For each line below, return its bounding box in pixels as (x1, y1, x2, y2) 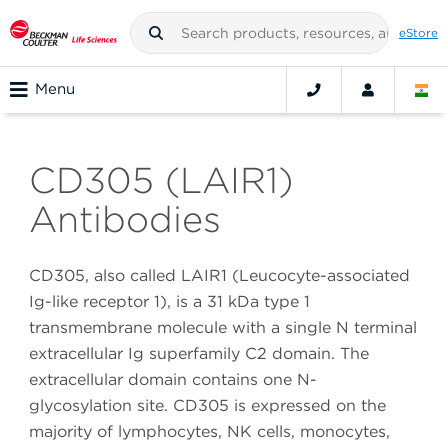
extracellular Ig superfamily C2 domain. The (29, 344, 369, 364)
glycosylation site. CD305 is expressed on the (29, 396, 386, 416)
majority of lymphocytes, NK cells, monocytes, (29, 422, 390, 442)
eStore (399, 25, 438, 40)
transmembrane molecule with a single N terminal (29, 318, 417, 338)
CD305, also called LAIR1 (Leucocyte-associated (29, 266, 410, 286)
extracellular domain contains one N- (29, 370, 317, 390)
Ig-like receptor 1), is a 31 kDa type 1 (29, 292, 310, 312)
